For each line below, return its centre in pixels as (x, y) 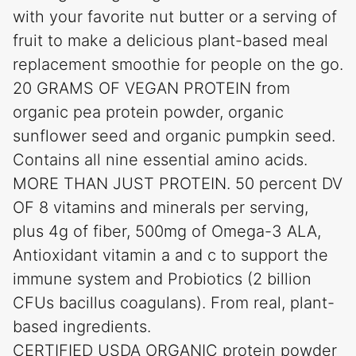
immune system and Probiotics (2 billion (162, 279)
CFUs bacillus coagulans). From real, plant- (174, 303)
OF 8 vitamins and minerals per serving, (161, 208)
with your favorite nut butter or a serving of (175, 17)
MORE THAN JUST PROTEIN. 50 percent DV (178, 184)
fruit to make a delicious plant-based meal (170, 41)
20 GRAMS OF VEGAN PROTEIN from (151, 89)
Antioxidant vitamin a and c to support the (170, 255)
